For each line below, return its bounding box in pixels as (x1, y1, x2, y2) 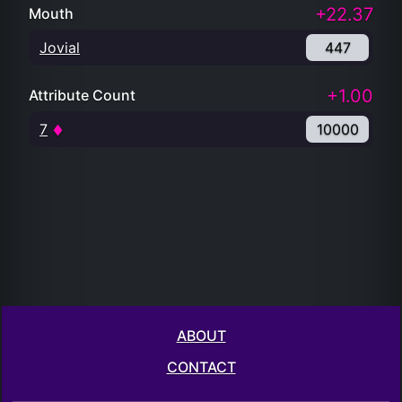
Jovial (39, 39, 80, 57)
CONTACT (166, 357, 236, 376)
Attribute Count (29, 86, 135, 104)
